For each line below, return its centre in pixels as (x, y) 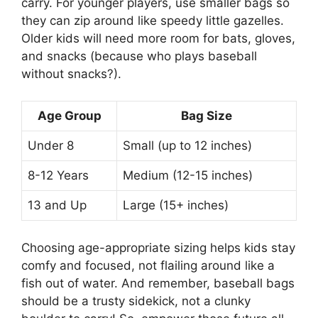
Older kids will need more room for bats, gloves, (158, 38)
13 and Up (57, 205)
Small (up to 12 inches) (187, 146)
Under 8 (51, 146)
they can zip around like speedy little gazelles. (153, 20)
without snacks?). (71, 73)
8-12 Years (58, 176)
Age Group (69, 116)
